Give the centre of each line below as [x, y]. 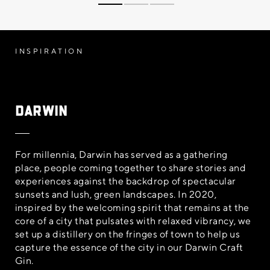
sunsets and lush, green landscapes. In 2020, [116, 194]
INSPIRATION [50, 51]
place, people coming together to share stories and [131, 168]
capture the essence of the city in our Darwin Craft [129, 247]
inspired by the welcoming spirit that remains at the [132, 207]
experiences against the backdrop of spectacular [126, 181]
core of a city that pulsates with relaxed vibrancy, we [133, 221]
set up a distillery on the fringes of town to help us [128, 234]
